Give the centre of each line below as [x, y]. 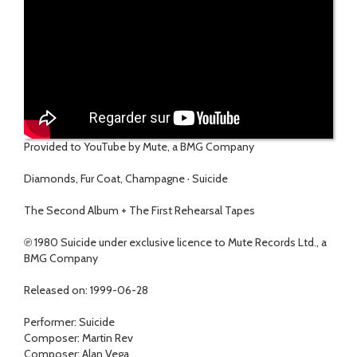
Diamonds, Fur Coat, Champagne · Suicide [126, 179]
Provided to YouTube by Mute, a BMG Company [139, 147]
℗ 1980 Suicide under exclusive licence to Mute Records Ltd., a [175, 243]
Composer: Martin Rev [78, 338]
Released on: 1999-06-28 [86, 290]
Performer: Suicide [69, 322]
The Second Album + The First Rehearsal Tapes [139, 211]
